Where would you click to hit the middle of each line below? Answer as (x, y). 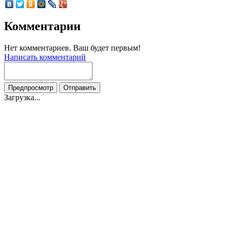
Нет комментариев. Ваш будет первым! (72, 48)
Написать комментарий (45, 57)
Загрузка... (22, 98)
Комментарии (42, 26)
